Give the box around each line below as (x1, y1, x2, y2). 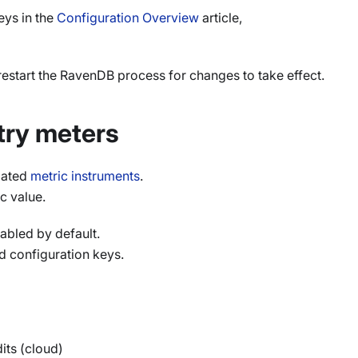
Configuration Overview (57, 10, 199, 26)
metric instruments (30, 168, 140, 184)
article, (199, 10, 242, 26)
